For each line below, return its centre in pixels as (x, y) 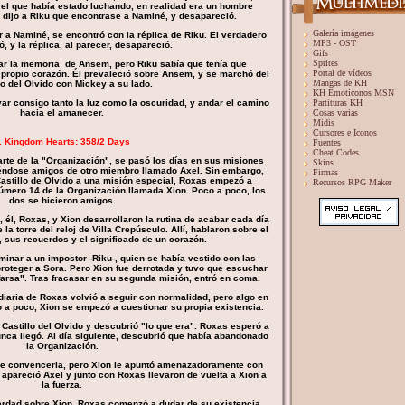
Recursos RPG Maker (352, 182)
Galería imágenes (344, 33)
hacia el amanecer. (62, 113)
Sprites (325, 63)
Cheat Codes (336, 152)
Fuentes (327, 142)
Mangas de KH (340, 83)
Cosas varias (335, 113)
